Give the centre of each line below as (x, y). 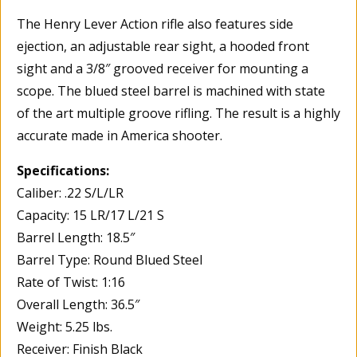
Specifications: (63, 170)
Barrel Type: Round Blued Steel (110, 259)
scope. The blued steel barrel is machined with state (171, 90)
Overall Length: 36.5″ (78, 304)
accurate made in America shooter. (120, 135)
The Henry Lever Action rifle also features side (155, 24)
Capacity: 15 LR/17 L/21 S (90, 215)
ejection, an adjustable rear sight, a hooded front (163, 46)
